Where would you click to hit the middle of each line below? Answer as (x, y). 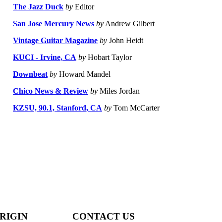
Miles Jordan (119, 91)
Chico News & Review (51, 91)
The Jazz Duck (38, 7)
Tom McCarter (136, 108)
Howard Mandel (84, 74)
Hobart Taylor (109, 57)
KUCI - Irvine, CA (45, 57)
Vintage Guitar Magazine (55, 41)
